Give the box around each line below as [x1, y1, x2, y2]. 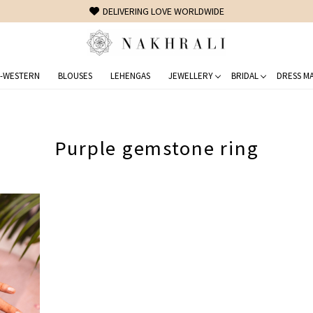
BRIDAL [231, 69, 259, 82]
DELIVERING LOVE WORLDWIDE [102, 5, 224, 17]
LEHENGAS [110, 69, 150, 82]
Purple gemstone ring [54, 135, 259, 161]
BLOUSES [57, 69, 92, 82]
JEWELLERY [168, 69, 213, 82]
